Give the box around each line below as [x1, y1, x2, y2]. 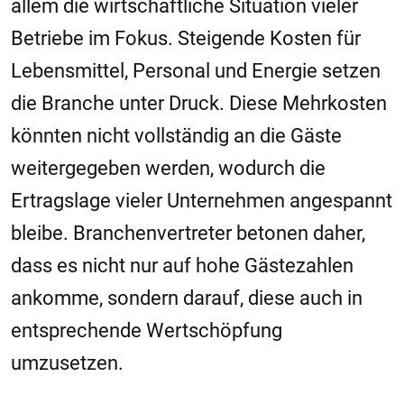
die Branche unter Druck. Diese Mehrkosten [11, 92, 387, 115]
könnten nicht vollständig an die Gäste [11, 124, 342, 148]
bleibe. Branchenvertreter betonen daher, [11, 222, 365, 245]
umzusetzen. [11, 352, 124, 375]
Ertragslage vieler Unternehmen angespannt [11, 189, 392, 213]
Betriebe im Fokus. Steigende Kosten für [11, 27, 361, 50]
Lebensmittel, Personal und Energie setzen [11, 60, 381, 83]
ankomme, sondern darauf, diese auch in [11, 287, 363, 310]
